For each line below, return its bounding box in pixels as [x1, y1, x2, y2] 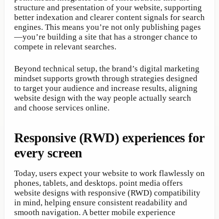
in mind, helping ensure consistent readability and [14, 198, 187, 208]
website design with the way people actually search [14, 93, 191, 103]
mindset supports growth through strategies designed [14, 74, 197, 84]
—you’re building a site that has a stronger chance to [14, 32, 197, 42]
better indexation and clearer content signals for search [14, 13, 205, 22]
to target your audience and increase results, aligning [14, 84, 197, 93]
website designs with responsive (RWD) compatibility [14, 188, 200, 198]
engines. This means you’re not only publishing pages [14, 22, 201, 32]
